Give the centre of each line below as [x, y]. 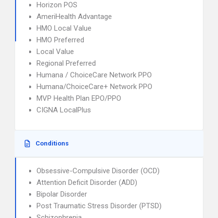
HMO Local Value [64, 28]
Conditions [52, 143]
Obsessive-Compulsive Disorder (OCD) [98, 171]
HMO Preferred [60, 40]
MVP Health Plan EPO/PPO [79, 98]
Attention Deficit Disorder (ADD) [87, 182]
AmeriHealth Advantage [74, 17]
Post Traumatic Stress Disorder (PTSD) [99, 206]
